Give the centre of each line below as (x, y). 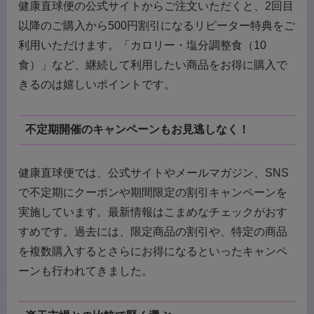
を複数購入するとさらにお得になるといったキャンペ (153, 251)
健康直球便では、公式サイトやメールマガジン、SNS (153, 172)
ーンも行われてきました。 (86, 271)
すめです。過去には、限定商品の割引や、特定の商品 (153, 231)
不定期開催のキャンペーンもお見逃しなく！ (137, 130)
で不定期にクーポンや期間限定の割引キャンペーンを (153, 192)
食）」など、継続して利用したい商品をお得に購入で (153, 64)
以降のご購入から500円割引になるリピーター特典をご (157, 25)
